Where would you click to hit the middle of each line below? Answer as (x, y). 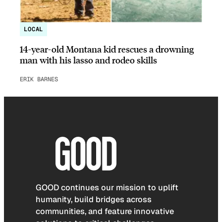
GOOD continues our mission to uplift (107, 187)
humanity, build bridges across (94, 199)
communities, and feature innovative (105, 211)
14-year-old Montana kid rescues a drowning (107, 49)
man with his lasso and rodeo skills (88, 60)
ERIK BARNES (39, 80)
